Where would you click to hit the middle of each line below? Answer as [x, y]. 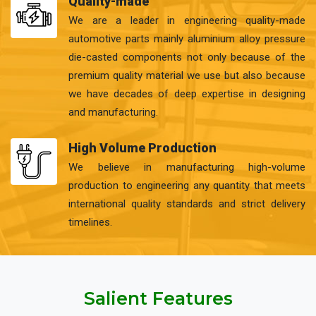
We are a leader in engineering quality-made [187, 20]
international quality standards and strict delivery [187, 204]
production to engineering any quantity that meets [187, 186]
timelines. [90, 222]
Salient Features [158, 298]
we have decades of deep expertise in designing [187, 94]
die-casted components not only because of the [187, 57]
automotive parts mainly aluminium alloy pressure [187, 39]
